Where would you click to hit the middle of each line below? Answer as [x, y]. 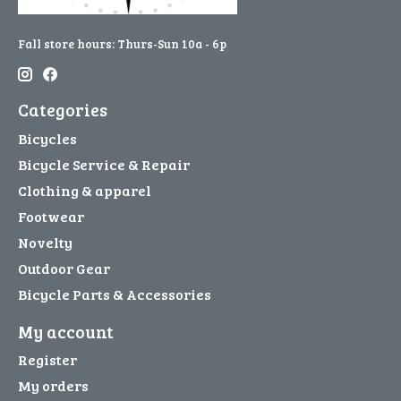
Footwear [51, 216]
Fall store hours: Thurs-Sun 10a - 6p [122, 44]
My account [66, 331]
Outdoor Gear [64, 268]
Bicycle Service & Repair [104, 164]
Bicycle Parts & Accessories [115, 294]
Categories [63, 110]
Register [47, 360]
